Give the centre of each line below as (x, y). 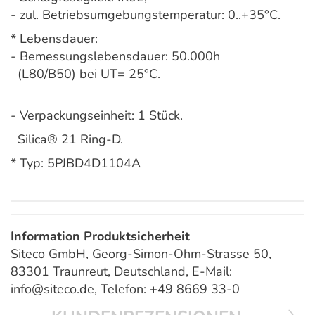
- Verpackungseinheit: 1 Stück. (97, 116)
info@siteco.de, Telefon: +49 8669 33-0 (125, 289)
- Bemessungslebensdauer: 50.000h (115, 57)
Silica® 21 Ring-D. (67, 140)
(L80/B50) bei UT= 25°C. (85, 74)
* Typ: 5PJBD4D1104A (76, 163)
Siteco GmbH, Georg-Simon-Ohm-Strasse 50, (141, 254)
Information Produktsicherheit (100, 237)
